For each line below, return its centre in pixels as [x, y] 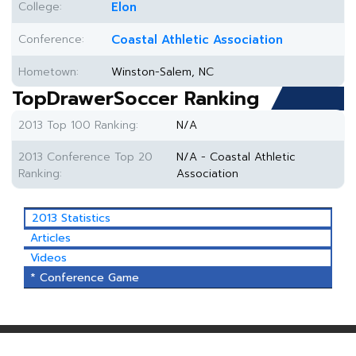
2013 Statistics [71, 218]
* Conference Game [85, 278]
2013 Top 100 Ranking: [78, 125]
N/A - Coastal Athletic [236, 157]
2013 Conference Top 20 [85, 157]
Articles [50, 238]
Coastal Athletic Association [197, 40]
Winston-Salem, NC [163, 72]
